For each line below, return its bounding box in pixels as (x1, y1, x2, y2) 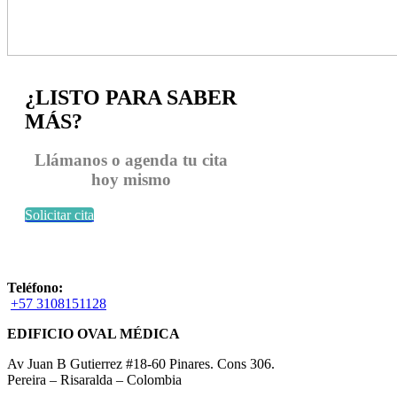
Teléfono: (7, 279, 63, 295)
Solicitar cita (25, 206, 94, 222)
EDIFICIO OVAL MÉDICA (7, 325, 183, 341)
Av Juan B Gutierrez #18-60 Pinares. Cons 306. (7, 355, 275, 371)
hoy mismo (91, 169, 172, 189)
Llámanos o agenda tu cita (35, 150, 229, 169)
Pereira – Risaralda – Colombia (7, 371, 182, 387)
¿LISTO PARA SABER (25, 85, 237, 109)
